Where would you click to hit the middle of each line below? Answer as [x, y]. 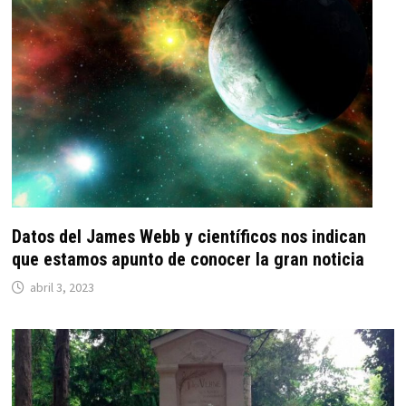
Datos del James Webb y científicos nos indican [188, 237]
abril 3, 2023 [62, 288]
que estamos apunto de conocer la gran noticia [188, 260]
